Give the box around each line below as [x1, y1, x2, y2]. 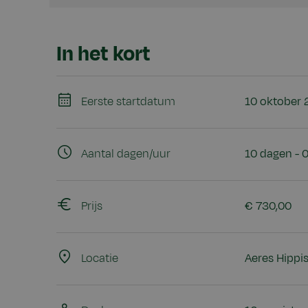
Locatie [81, 250, 118, 267]
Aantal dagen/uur [81, 146, 170, 163]
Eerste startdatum [81, 93, 175, 111]
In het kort [56, 38, 151, 69]
